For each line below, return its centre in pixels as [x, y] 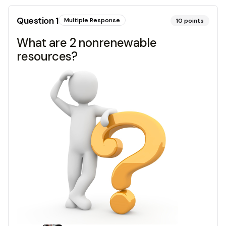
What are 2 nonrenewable [87, 43]
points [194, 21]
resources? [47, 56]
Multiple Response [92, 20]
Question [36, 21]
